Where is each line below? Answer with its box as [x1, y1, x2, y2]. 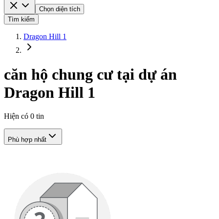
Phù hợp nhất [8, 136, 46, 144]
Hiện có [4, 112, 30, 121]
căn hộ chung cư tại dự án [4, 65, 177, 83]
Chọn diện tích [39, 5, 80, 13]
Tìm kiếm [8, 16, 35, 23]
